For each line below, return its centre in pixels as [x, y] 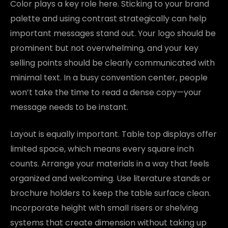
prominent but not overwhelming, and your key [104, 48]
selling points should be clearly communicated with [112, 63]
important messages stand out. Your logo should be [113, 33]
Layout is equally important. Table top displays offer [113, 134]
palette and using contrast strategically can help [108, 18]
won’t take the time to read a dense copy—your [106, 92]
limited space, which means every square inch [102, 149]
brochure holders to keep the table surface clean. [110, 193]
